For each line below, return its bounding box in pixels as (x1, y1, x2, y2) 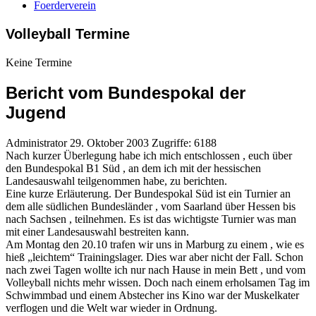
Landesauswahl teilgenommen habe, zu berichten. (6, 174, 227, 187)
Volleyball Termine (6, 26, 130, 42)
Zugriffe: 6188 (152, 136, 217, 149)
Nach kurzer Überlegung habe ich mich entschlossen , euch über (6, 149, 292, 162)
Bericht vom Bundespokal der (6, 83, 245, 102)
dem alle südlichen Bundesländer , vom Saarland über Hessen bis (6, 200, 296, 212)
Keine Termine (6, 56, 72, 68)
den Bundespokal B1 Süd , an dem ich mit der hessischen (6, 162, 261, 174)
